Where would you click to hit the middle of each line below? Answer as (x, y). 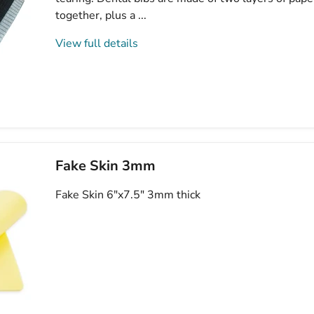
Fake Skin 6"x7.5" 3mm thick (128, 194)
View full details (97, 43)
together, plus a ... (101, 15)
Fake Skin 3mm (106, 165)
